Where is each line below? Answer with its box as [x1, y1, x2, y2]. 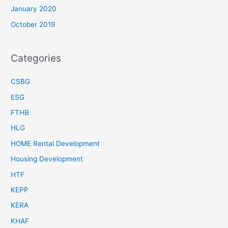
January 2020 [11, 5, 57, 13]
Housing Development [11, 155, 83, 163]
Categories [11, 51, 62, 64]
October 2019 [11, 20, 56, 28]
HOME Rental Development [11, 139, 100, 148]
